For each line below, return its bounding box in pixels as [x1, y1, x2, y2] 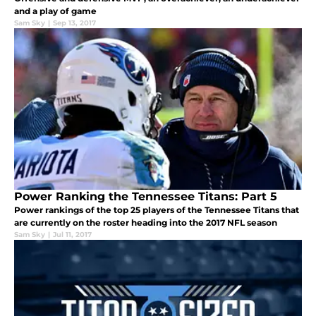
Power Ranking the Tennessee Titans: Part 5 [14, 189, 277, 203]
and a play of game [14, 5, 97, 16]
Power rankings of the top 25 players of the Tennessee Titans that [14, 204, 299, 215]
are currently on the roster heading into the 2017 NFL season [14, 217, 277, 228]
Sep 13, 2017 [53, 18, 96, 28]
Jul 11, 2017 [53, 229, 92, 239]
